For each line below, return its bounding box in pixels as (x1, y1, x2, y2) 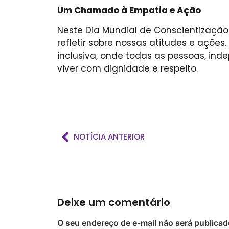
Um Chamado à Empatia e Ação (57, 4, 201, 16)
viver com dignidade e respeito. (57, 62, 198, 75)
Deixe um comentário (57, 195, 170, 210)
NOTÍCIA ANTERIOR (74, 131, 145, 142)
